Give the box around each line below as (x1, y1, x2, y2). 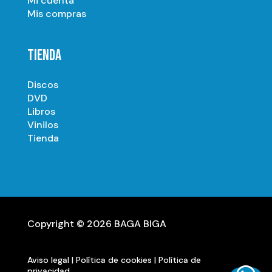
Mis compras (27, 7, 86, 20)
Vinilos (27, 118, 58, 131)
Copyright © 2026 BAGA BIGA (27, 217, 166, 230)
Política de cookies (75, 254, 152, 265)
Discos (27, 78, 58, 91)
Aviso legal (27, 254, 69, 265)
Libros (27, 105, 55, 118)
